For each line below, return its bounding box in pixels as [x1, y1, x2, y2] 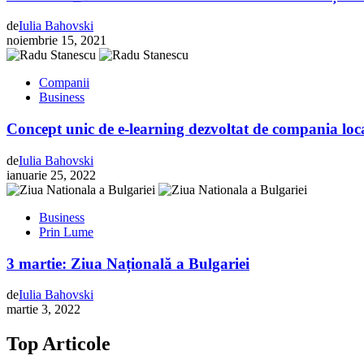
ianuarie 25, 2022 [6, 167, 96, 182]
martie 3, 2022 [6, 302, 80, 317]
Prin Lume [39, 224, 93, 239]
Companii [39, 76, 89, 90]
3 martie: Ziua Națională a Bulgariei [6, 254, 249, 272]
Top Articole [6, 333, 110, 355]
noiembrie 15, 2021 [6, 33, 106, 48]
